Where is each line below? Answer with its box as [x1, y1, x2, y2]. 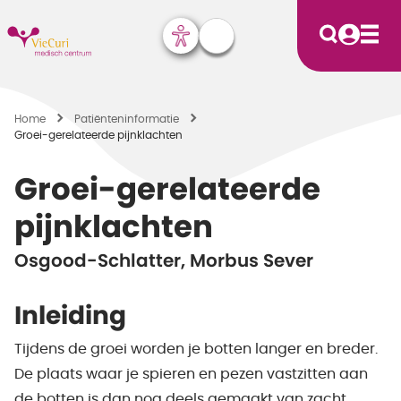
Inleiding [14, 304, 126, 329]
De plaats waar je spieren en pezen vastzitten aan [14, 367, 368, 381]
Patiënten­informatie [74, 114, 179, 124]
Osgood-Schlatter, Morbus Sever [14, 252, 313, 270]
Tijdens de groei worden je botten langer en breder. [14, 342, 378, 356]
